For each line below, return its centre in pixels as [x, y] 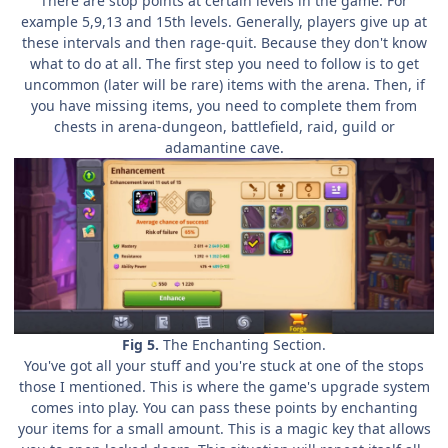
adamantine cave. [224, 147]
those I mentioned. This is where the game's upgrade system [224, 386]
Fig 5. [140, 344]
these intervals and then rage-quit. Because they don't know [224, 42]
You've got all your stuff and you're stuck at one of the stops [224, 365]
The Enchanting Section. [242, 344]
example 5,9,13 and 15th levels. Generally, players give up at [224, 21]
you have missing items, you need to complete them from [224, 105]
